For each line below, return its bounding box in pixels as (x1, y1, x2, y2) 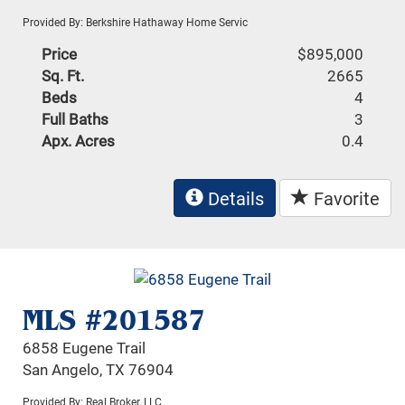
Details (203, 186, 264, 211)
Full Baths (42, 108, 109, 130)
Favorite (309, 186, 380, 211)
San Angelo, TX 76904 (23, 358, 174, 380)
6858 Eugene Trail (23, 336, 146, 358)
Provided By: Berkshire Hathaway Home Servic (23, 14, 249, 30)
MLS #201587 (23, 301, 206, 338)
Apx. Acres (42, 130, 116, 152)
